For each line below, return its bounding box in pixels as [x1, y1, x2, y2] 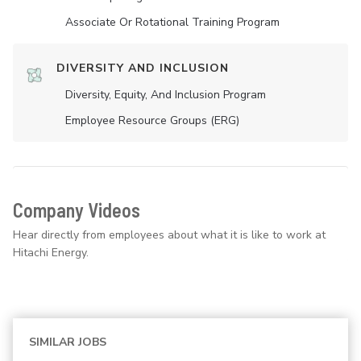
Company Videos [13, 198, 140, 222]
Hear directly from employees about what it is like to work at [13, 227, 326, 243]
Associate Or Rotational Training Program [65, 15, 280, 30]
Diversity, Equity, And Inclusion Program [65, 87, 266, 102]
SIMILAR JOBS [29, 334, 106, 350]
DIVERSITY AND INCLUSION [56, 60, 229, 76]
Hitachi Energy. [13, 245, 89, 260]
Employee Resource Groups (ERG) [65, 113, 239, 128]
